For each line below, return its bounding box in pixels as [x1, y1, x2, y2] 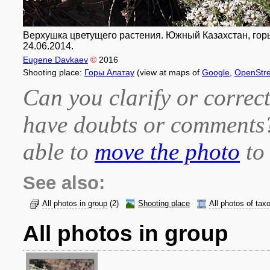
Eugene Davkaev [23, 55, 88, 64]
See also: [23, 172, 105, 193]
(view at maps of [134, 67, 202, 77]
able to [23, 139, 95, 165]
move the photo [95, 139, 240, 165]
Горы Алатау [84, 67, 134, 77]
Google [202, 67, 230, 77]
